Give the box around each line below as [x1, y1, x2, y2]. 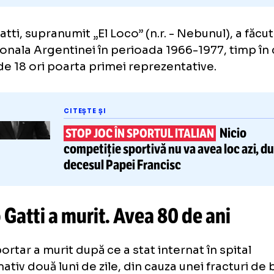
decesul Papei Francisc [97, 226, 226, 245]
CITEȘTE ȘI [97, 172, 144, 181]
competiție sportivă [97, 208, 210, 227]
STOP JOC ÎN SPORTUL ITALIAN [98, 192, 262, 210]
